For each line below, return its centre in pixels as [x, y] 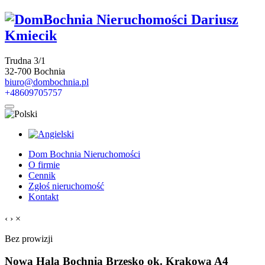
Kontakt [43, 196]
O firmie [44, 164]
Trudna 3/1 [25, 60]
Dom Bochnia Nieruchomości [84, 154]
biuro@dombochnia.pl [47, 82]
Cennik [42, 175]
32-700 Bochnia [35, 71]
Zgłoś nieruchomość [66, 186]
